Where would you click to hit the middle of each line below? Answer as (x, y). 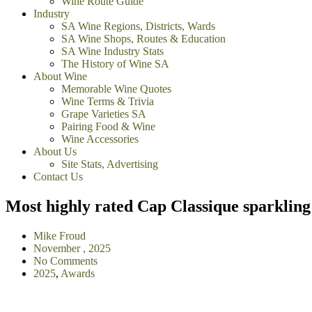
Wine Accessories (100, 139)
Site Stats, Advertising (110, 164)
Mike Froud (60, 235)
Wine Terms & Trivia (108, 101)
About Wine (60, 76)
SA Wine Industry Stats (112, 51)
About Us (55, 151)
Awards (78, 273)
